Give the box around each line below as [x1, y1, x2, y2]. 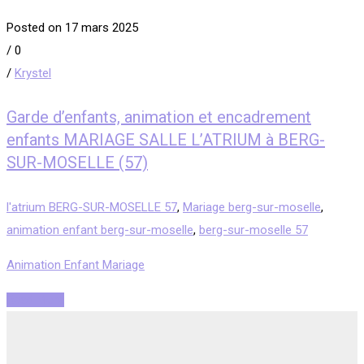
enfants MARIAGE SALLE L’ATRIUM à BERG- [6, 130, 325, 150]
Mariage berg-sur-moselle [183, 199, 321, 214]
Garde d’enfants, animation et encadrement [6, 107, 311, 128]
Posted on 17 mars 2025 [6, 19, 138, 35]
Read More [6, 292, 64, 307]
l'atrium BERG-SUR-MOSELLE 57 [6, 199, 177, 214]
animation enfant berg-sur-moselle [6, 222, 193, 237]
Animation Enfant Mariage [6, 257, 145, 272]
